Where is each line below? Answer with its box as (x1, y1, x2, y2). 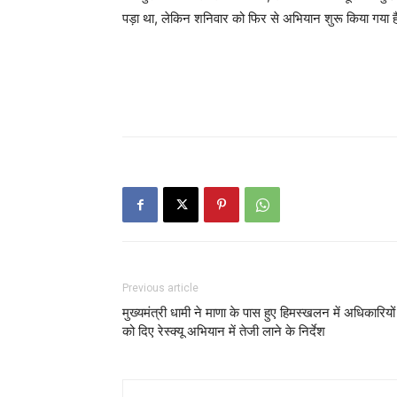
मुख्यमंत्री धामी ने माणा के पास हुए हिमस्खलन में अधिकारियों (122, 305, 395, 321)
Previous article (122, 282, 198, 294)
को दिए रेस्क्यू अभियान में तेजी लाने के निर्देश (122, 323, 325, 339)
